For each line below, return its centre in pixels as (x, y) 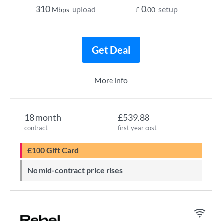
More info (111, 80)
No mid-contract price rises (78, 170)
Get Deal (111, 50)
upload (84, 9)
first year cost (137, 128)
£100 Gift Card (55, 150)
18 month (43, 117)
